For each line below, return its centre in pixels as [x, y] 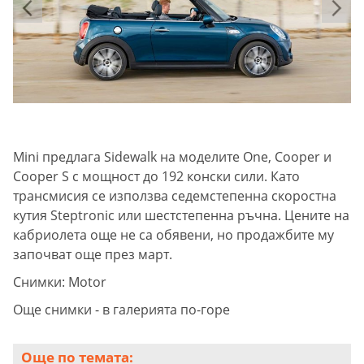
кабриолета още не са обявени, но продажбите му [173, 234]
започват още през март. [93, 254]
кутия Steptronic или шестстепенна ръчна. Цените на [181, 215]
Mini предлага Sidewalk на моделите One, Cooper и [172, 156]
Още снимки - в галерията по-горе [121, 309]
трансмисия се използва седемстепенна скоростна [175, 195]
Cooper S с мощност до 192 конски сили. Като [156, 176]
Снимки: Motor [60, 282]
